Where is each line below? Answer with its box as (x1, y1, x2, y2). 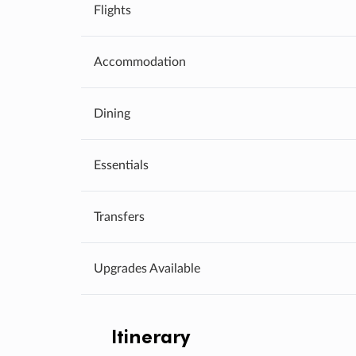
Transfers (94, 210, 145, 223)
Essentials (94, 158, 149, 172)
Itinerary (111, 323, 190, 348)
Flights (94, 3, 131, 17)
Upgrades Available (94, 261, 200, 275)
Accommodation (94, 55, 186, 68)
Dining (94, 106, 130, 120)
